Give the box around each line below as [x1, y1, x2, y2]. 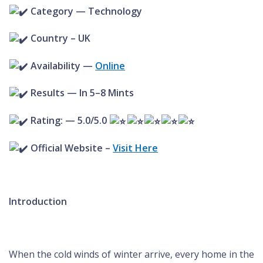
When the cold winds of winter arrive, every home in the [9, 248, 254, 261]
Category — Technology [28, 4, 143, 18]
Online [95, 59, 126, 72]
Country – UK [28, 32, 91, 45]
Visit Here [113, 141, 159, 154]
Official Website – [28, 141, 113, 154]
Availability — [28, 59, 96, 72]
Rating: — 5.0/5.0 [28, 114, 110, 127]
